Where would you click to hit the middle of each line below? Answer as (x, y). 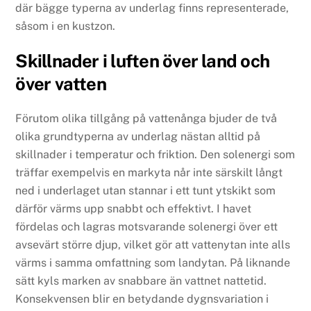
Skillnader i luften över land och (143, 61)
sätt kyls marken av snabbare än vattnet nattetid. (141, 280)
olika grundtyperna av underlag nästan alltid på (138, 136)
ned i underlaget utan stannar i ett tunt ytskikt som (146, 190)
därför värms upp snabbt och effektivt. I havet (134, 208)
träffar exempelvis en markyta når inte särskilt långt (149, 172)
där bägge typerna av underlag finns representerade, (152, 8)
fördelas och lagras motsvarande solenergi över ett (147, 226)
